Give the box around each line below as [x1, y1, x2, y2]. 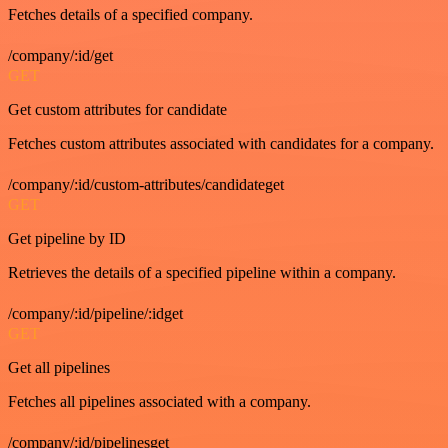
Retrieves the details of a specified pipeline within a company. [8, 264, 396, 281]
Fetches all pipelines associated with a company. [8, 393, 311, 410]
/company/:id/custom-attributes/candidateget [8, 176, 284, 193]
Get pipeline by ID [8, 230, 126, 247]
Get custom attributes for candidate [8, 101, 227, 118]
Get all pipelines [8, 359, 110, 376]
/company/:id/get [8, 47, 113, 64]
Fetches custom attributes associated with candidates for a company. [8, 135, 434, 152]
